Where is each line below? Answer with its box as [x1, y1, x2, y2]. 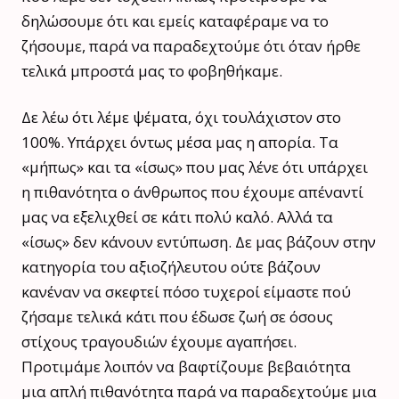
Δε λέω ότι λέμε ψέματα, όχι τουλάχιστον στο [21, 106, 341, 127]
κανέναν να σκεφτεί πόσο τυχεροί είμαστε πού [21, 281, 351, 302]
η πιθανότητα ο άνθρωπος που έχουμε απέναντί [21, 181, 363, 202]
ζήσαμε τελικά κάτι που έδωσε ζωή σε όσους [21, 305, 333, 327]
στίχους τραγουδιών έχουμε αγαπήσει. [21, 330, 297, 352]
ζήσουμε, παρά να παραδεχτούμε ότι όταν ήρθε [21, 35, 361, 56]
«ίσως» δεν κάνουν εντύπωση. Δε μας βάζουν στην [21, 231, 376, 252]
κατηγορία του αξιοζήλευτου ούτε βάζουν [21, 256, 321, 277]
